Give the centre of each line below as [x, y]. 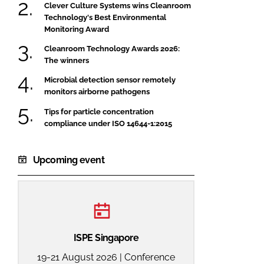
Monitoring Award [77, 29]
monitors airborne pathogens [97, 92]
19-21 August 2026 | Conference [106, 257]
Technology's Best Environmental [105, 17]
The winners [67, 60]
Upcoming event [69, 160]
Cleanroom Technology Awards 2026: [112, 48]
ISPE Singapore [106, 237]
